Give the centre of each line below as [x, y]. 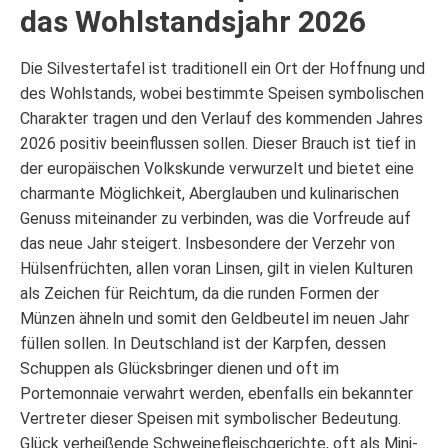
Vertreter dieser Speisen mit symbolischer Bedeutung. [210, 418]
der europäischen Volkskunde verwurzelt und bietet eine [217, 168]
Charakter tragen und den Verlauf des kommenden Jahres [221, 118]
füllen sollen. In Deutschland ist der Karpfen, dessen [203, 343]
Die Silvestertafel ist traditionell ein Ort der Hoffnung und [222, 68]
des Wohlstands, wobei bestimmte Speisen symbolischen [222, 93]
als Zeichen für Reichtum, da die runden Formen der [199, 293]
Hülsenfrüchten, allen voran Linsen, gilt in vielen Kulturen [216, 268]
